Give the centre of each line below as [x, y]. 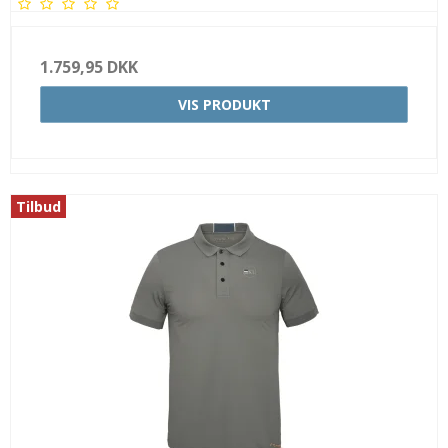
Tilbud [38, 206]
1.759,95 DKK [89, 66]
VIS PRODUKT [224, 104]
